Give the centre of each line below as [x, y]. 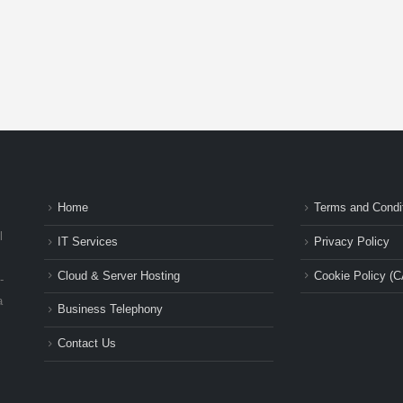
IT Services [88, 242]
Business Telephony [110, 310]
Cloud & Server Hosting [119, 276]
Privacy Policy [352, 242]
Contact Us [87, 344]
